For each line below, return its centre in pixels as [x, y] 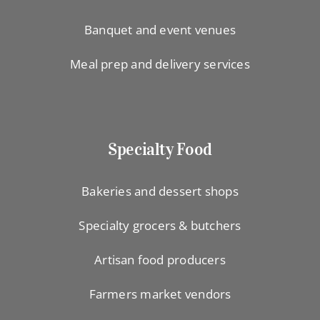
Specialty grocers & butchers [160, 226]
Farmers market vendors [160, 294]
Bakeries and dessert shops [160, 191]
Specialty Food [160, 149]
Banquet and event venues [160, 29]
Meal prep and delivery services [160, 64]
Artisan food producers [160, 260]
